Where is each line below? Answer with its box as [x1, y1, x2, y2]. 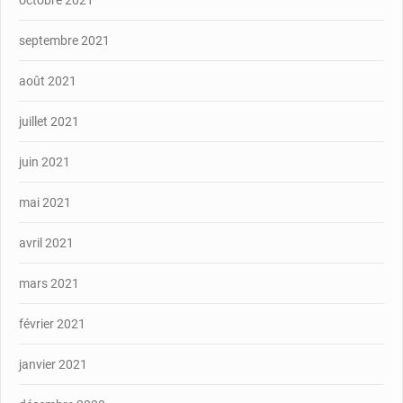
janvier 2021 [19, 356, 87, 372]
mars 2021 [19, 275, 79, 291]
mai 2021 [19, 194, 71, 210]
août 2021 [19, 73, 76, 88]
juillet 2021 [19, 113, 79, 129]
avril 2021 [19, 235, 74, 250]
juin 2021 [19, 154, 70, 169]
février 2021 [19, 316, 85, 331]
